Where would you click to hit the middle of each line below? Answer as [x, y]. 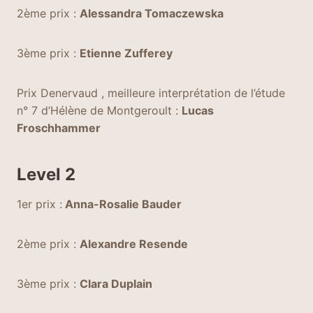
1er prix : [39, 204]
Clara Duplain [116, 284]
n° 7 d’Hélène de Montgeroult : [99, 110]
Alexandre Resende [134, 244]
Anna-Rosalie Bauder [122, 204]
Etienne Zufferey [126, 53]
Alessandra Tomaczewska [152, 13]
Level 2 [46, 174]
